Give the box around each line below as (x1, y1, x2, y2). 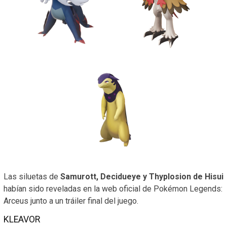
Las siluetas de (4, 172, 60, 182)
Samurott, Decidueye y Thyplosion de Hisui (60, 172, 223, 182)
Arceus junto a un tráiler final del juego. (4, 196, 138, 206)
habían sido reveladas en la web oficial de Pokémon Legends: (4, 184, 222, 194)
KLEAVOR (4, 214, 40, 225)
